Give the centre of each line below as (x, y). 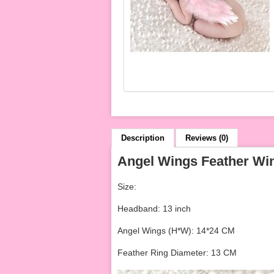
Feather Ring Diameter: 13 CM (177, 253)
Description (143, 138)
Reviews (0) (207, 138)
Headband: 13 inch (154, 209)
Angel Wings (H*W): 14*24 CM (176, 231)
